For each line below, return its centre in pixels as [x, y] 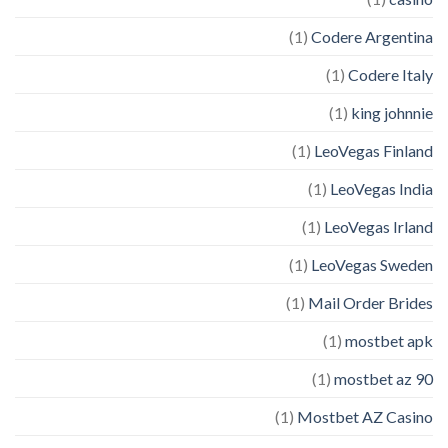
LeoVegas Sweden [372, 264]
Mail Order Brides [370, 302]
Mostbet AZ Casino [365, 416]
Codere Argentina [372, 36]
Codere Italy [390, 74]
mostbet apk [389, 340]
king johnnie [392, 112]
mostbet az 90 [383, 378]
